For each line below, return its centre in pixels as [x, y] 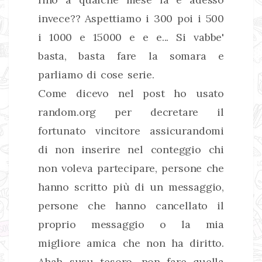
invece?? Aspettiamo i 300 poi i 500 [131, 18]
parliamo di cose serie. [96, 74]
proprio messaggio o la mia [131, 224]
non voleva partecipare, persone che [131, 168]
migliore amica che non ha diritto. [131, 243]
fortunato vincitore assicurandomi [131, 130]
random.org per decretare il [131, 112]
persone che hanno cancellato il [131, 205]
